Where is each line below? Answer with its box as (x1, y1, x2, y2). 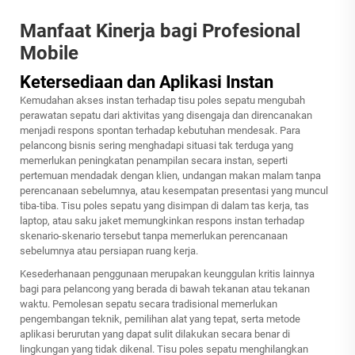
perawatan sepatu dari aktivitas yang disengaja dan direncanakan (20, 109, 312, 122)
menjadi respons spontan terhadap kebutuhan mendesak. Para (20, 124, 300, 137)
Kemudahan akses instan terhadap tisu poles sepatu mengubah (20, 94, 305, 107)
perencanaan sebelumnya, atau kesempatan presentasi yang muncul (20, 185, 328, 197)
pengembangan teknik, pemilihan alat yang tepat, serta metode (20, 313, 300, 326)
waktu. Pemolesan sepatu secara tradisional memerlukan (20, 298, 277, 311)
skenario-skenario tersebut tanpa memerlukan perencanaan (20, 230, 288, 242)
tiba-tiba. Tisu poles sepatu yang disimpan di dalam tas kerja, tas (20, 200, 309, 212)
